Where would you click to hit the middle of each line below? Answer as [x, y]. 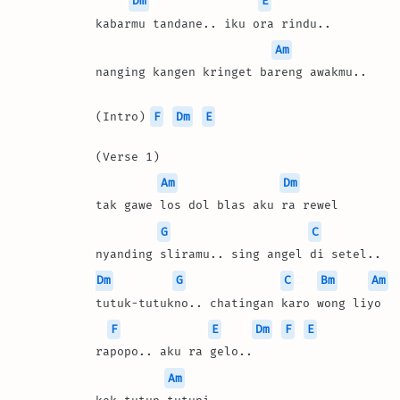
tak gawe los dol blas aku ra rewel [217, 205]
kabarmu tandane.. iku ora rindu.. [213, 23]
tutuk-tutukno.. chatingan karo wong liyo [238, 303]
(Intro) [124, 116]
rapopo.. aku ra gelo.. [174, 352]
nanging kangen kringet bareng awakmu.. [231, 72]
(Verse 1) [128, 156]
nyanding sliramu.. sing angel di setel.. [238, 254]
